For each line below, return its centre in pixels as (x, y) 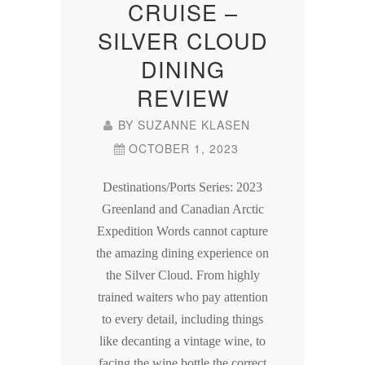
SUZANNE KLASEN (193, 125)
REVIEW (182, 98)
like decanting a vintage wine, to (182, 341)
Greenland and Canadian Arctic (182, 209)
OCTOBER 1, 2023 (184, 149)
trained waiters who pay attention (182, 297)
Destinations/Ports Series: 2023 (182, 187)
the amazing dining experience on (182, 253)
